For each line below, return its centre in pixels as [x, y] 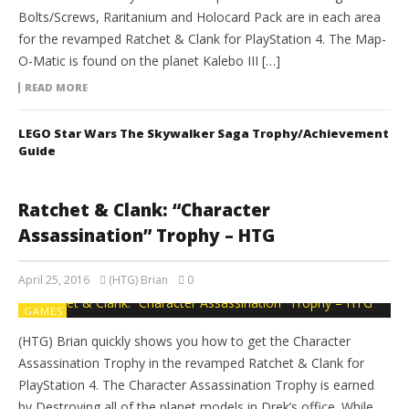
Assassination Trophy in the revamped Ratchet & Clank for [191, 363]
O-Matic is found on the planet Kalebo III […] [149, 61]
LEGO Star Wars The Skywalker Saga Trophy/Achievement [204, 134]
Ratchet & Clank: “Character [144, 210]
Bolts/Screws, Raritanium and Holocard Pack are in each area [199, 17]
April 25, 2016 [54, 280]
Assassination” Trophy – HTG [147, 236]
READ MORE [56, 88]
